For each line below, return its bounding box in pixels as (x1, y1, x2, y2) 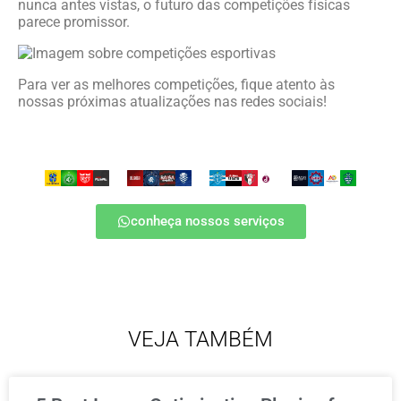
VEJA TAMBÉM (128, 326, 273, 352)
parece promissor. (18, 13, 130, 30)
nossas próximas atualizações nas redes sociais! (18, 92, 327, 110)
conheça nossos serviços (130, 212, 285, 229)
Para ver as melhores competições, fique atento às (18, 75, 335, 93)
